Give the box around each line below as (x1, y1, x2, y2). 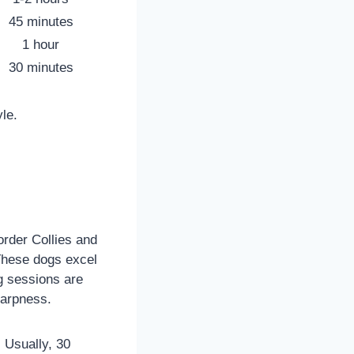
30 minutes (8, 59, 73, 75)
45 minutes (8, 13, 73, 29)
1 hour (22, 36, 59, 52)
